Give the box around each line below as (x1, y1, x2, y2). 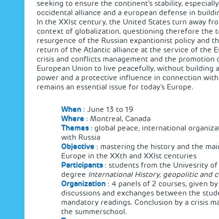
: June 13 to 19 (83, 104, 133, 114)
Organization (61, 178, 106, 189)
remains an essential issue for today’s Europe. (37, 82, 194, 92)
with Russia (61, 132, 100, 142)
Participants (61, 160, 103, 170)
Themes (61, 123, 88, 133)
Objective (61, 141, 96, 152)
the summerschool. (61, 206, 127, 217)
